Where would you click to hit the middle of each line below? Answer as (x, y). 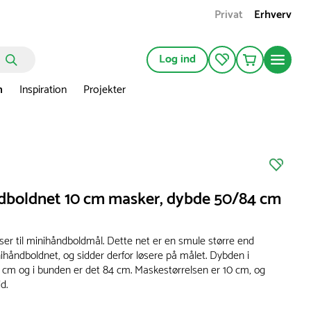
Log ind (177, 60)
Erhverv (273, 15)
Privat (229, 15)
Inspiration (43, 90)
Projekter (104, 90)
